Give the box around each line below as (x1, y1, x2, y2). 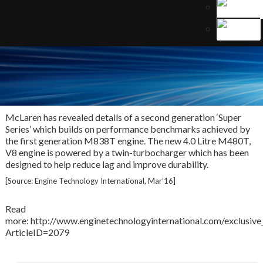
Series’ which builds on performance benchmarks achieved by (5, 123, 250, 134)
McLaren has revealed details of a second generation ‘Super (5, 112, 241, 123)
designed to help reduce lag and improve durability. (5, 159, 208, 170)
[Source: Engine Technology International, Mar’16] (5, 176, 176, 186)
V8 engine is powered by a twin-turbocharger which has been (5, 147, 249, 158)
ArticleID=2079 (5, 227, 69, 238)
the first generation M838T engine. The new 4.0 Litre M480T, (5, 135, 251, 146)
